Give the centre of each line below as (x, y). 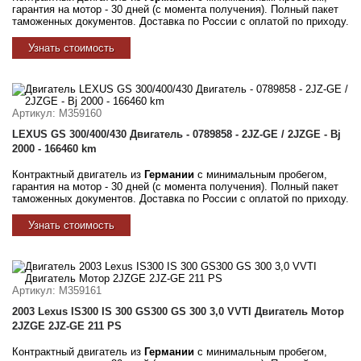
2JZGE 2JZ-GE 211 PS (67, 326)
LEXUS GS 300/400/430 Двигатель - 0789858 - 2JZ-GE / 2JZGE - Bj (176, 134)
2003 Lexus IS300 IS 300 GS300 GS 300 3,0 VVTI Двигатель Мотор (178, 311)
